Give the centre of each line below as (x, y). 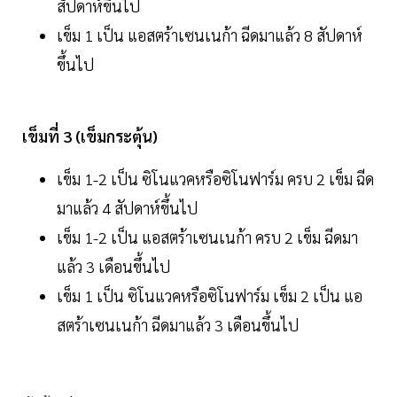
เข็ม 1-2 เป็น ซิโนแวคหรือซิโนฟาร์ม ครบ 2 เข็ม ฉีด (215, 179)
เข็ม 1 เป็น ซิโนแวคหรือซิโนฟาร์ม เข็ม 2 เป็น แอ (210, 296)
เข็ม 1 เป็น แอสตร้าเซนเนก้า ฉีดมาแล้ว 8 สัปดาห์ (210, 35)
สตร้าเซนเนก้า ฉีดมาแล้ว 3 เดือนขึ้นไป (178, 325)
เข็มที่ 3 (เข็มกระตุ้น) (90, 136)
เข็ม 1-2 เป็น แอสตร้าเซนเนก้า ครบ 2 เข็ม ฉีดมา (207, 237)
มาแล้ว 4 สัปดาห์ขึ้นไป (127, 208)
